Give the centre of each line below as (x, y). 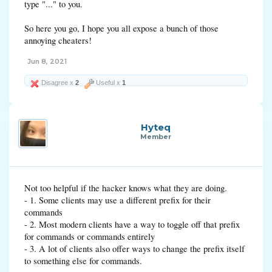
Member (155, 137)
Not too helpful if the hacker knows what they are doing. (126, 188)
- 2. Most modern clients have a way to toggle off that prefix (132, 224)
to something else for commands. (83, 261)
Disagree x (57, 83)
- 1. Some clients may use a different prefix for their (117, 200)
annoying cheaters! (58, 40)
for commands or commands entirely (90, 236)
